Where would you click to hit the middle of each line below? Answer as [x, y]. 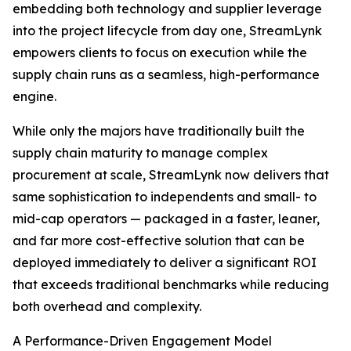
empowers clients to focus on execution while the [160, 52]
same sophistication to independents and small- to [165, 197]
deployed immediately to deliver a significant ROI [165, 262]
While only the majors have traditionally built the [159, 131]
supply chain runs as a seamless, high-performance [166, 74]
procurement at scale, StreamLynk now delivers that [171, 175]
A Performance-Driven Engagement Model [142, 341]
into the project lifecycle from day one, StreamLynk [167, 31]
